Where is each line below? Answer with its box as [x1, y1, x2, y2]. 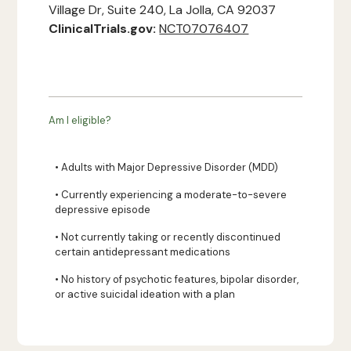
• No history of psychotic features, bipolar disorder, [55, 273, 299, 286]
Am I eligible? [49, 114, 112, 127]
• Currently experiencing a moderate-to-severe [55, 188, 288, 201]
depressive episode [55, 203, 151, 216]
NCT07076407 [159, 20, 249, 37]
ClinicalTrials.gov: [49, 20, 160, 37]
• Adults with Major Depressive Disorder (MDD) [55, 161, 279, 174]
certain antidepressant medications [55, 245, 231, 259]
